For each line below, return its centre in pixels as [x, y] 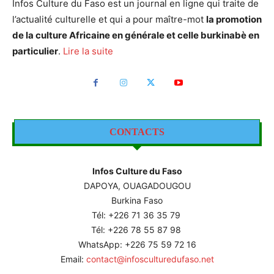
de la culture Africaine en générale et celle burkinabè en [136, 35]
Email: [73, 259]
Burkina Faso [137, 200]
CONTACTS [137, 131]
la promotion [234, 19]
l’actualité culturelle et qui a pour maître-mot [109, 19]
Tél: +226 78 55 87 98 [137, 229]
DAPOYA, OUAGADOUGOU [137, 185]
